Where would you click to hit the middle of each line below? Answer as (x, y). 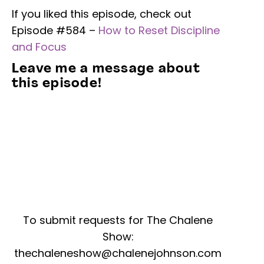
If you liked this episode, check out (102, 14)
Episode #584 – (55, 30)
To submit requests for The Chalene (118, 220)
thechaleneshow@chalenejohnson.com (118, 253)
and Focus (39, 47)
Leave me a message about (106, 69)
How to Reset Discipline (159, 30)
